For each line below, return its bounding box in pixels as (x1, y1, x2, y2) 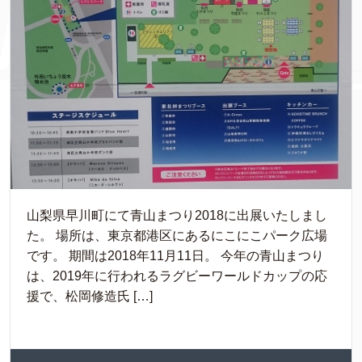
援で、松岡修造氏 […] (27, 288, 153, 303)
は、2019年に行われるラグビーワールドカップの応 (27, 268, 327, 283)
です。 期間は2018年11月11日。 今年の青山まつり (27, 248, 324, 263)
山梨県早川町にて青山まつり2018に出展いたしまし (27, 208, 327, 222)
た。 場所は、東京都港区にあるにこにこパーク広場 (27, 228, 327, 242)
